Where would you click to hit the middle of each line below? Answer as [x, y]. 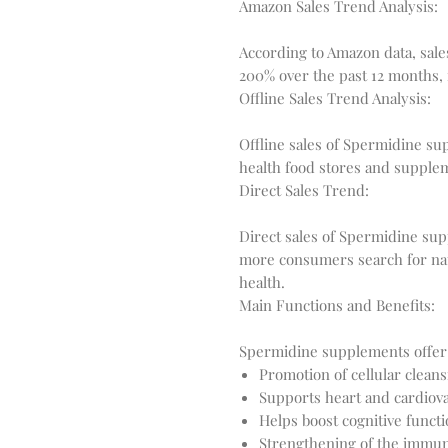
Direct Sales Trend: [304, 190]
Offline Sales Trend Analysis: [335, 98]
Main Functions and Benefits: [337, 305]
